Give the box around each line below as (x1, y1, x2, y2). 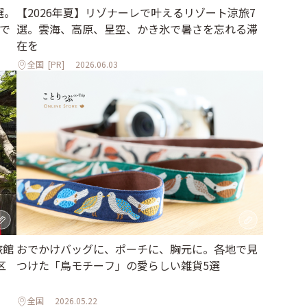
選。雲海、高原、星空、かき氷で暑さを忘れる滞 (16, 20, 258, 37)
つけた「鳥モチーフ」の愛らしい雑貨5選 (16, 256, 220, 273)
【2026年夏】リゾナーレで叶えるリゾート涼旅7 (16, 3, 256, 21)
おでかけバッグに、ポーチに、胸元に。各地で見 (16, 240, 258, 257)
